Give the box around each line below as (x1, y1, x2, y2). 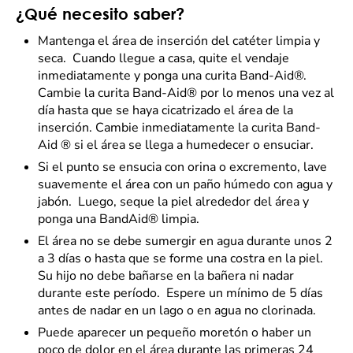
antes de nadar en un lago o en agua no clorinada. (38, 302, 316, 319)
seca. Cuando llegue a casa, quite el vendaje (38, 50, 289, 67)
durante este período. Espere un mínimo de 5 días (38, 284, 323, 302)
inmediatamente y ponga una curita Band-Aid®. (38, 67, 310, 84)
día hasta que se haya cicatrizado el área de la (38, 102, 293, 119)
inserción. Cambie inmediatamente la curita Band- (38, 119, 321, 136)
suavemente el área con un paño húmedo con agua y (38, 176, 333, 193)
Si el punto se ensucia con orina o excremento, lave (38, 158, 327, 176)
